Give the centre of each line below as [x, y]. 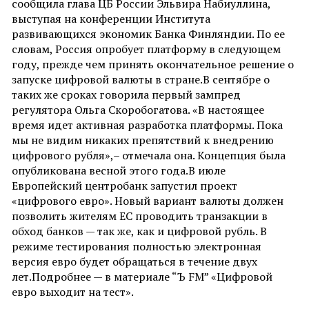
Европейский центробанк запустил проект [124, 186]
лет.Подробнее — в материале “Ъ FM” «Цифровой [142, 277]
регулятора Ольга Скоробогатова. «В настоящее [138, 110]
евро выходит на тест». [72, 292]
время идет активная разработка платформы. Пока [147, 125]
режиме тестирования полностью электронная [136, 246]
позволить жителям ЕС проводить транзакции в [139, 216]
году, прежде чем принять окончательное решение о [152, 64]
